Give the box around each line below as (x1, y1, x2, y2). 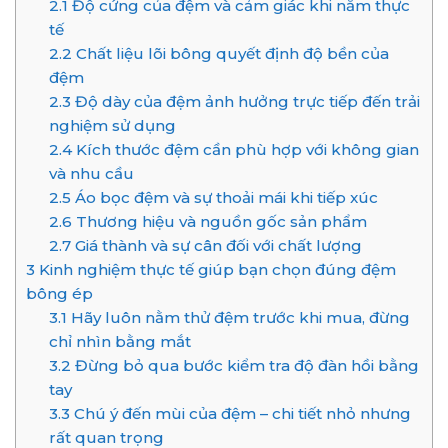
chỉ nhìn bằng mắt (48, 332, 191, 352)
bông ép (26, 284, 93, 304)
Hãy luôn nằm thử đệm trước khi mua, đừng (66, 308, 410, 328)
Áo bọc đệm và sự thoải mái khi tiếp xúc (70, 188, 378, 208)
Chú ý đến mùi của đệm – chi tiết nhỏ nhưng (69, 404, 411, 424)
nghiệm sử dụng (48, 116, 176, 136)
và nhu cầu (48, 164, 134, 184)
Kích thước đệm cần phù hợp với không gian (71, 140, 419, 160)
